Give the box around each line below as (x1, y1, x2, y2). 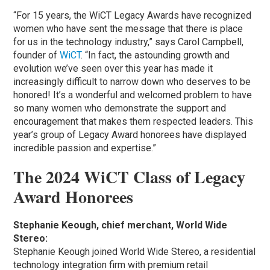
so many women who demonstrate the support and (13, 102, 227, 114)
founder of (13, 49, 60, 61)
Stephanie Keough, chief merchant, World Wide (13, 219, 228, 231)
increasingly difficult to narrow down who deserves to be (13, 75, 251, 87)
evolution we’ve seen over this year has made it (13, 62, 213, 74)
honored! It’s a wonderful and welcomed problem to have (13, 89, 253, 101)
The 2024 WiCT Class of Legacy (13, 164, 246, 189)
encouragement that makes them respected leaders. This (13, 115, 254, 127)
